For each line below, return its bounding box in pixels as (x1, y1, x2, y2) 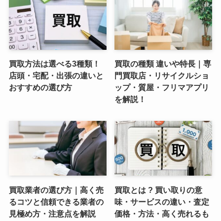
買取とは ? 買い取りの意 (114, 185, 203, 194)
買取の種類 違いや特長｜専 (114, 59, 212, 68)
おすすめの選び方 (8, 82, 72, 92)
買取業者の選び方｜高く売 (8, 185, 104, 194)
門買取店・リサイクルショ (114, 71, 210, 80)
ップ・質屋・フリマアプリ (114, 82, 210, 92)
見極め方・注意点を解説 (8, 209, 96, 218)
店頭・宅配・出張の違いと (8, 71, 104, 80)
